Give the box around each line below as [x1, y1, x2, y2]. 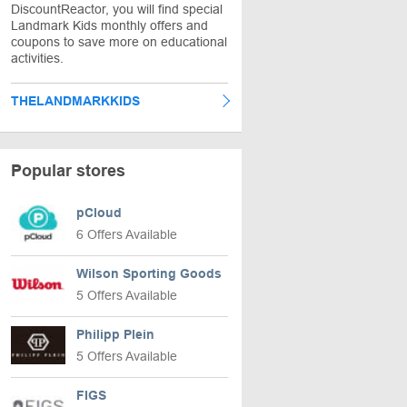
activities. [11, 51, 64, 65]
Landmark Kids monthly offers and [11, 18, 208, 33]
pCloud [76, 205, 122, 220]
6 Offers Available [76, 227, 177, 242]
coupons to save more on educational [11, 35, 227, 49]
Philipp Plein [76, 327, 154, 342]
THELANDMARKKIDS [11, 94, 140, 108]
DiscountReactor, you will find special [11, 2, 223, 16]
